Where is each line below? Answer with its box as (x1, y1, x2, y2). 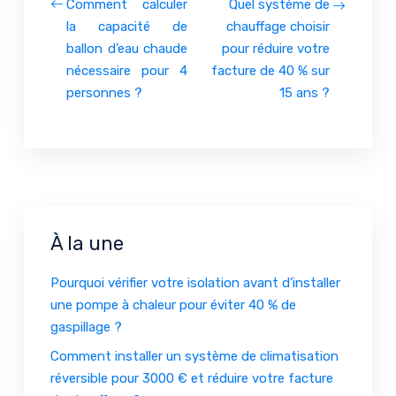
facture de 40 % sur (211, 62, 330, 79)
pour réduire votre (222, 40, 330, 57)
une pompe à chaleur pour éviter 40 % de (50, 296, 296, 313)
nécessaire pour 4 (66, 62, 187, 79)
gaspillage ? (50, 318, 122, 335)
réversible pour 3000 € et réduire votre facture (50, 369, 333, 386)
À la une (50, 231, 124, 255)
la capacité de (66, 18, 187, 34)
